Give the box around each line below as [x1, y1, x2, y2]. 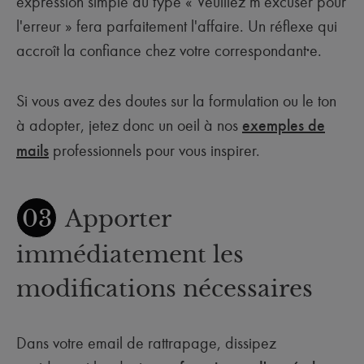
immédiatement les [16, 240, 244, 269]
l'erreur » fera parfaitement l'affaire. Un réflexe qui [16, 16, 337, 36]
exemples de [242, 115, 325, 136]
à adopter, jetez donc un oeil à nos [16, 115, 242, 135]
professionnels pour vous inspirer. [49, 141, 264, 160]
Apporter [65, 205, 171, 233]
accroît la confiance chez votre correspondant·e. [16, 41, 326, 60]
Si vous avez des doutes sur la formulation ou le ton [16, 91, 336, 110]
